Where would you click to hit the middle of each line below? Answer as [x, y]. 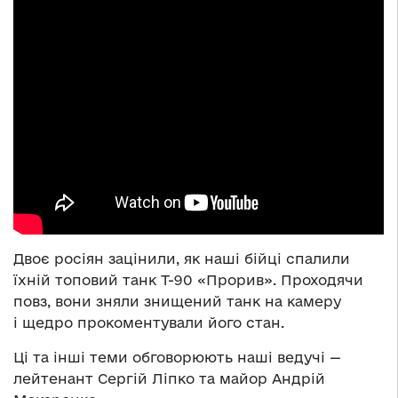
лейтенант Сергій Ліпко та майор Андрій [169, 378]
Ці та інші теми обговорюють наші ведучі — [177, 357]
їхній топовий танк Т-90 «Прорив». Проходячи [188, 279]
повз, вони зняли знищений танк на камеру [177, 301]
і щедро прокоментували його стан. [149, 322]
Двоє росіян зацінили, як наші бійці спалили [182, 258]
